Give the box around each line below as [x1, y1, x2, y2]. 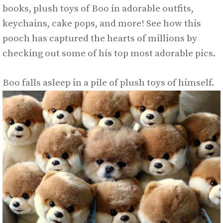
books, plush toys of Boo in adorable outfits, [2, 3, 194, 15]
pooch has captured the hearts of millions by [2, 33, 197, 45]
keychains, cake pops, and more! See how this [2, 18, 201, 30]
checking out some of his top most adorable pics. [2, 48, 216, 60]
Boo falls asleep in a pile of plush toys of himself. [2, 77, 216, 89]
